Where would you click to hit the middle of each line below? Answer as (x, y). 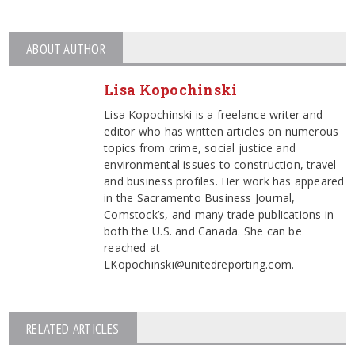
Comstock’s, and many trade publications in (219, 215)
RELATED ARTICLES (73, 329)
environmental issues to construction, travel (220, 165)
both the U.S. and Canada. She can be (203, 231)
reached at (132, 248)
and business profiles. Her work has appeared (224, 181)
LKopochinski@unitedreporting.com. (199, 265)
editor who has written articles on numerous (221, 132)
